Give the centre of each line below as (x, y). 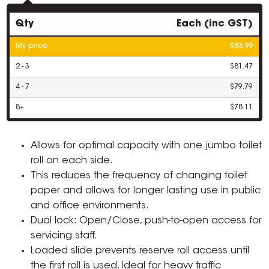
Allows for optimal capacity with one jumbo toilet (147, 146)
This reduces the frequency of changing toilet (139, 176)
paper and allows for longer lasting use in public (146, 191)
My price (32, 47)
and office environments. (90, 206)
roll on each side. (72, 161)
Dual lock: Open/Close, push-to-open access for (147, 221)
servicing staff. (64, 236)
